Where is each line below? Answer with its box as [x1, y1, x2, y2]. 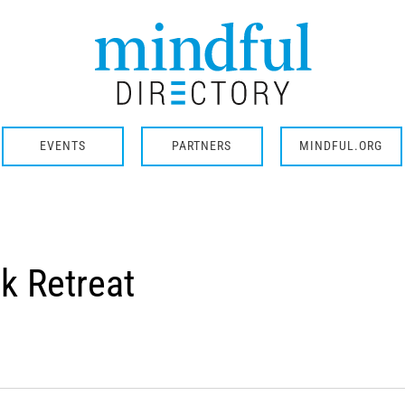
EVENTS [39, 138, 86, 154]
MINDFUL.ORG [299, 138, 382, 154]
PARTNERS [172, 138, 231, 154]
